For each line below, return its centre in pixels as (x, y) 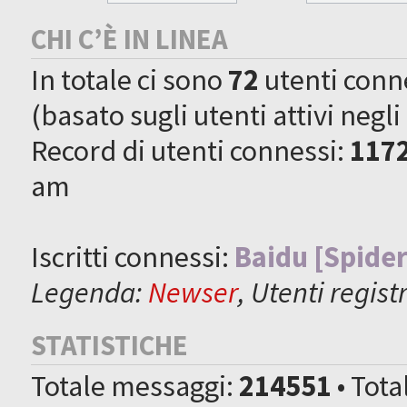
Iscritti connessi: (133, 256)
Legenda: (90, 292)
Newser (194, 292)
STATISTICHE (110, 345)
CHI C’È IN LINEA (130, 39)
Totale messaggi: (135, 385)
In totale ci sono (130, 79)
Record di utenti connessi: (191, 150)
